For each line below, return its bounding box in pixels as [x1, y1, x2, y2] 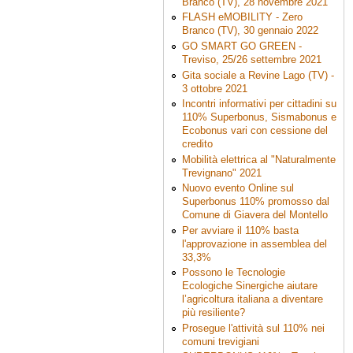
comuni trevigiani [181, 335, 259, 347]
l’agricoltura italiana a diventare [181, 293, 323, 306]
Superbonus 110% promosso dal [181, 195, 329, 208]
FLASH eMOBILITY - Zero [181, 11, 303, 24]
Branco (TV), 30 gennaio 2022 [181, 24, 318, 37]
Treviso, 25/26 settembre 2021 [181, 54, 321, 66]
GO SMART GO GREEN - [181, 40, 302, 53]
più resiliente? [181, 307, 245, 319]
